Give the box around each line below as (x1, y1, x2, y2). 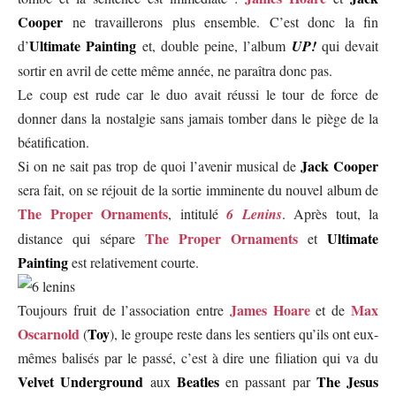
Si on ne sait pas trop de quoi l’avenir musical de (18, 156, 301, 175)
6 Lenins (226, 204, 282, 224)
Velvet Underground (18, 371, 144, 392)
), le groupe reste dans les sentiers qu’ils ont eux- (110, 324, 378, 343)
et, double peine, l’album (136, 36, 292, 55)
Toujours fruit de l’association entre (18, 301, 225, 319)
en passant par (218, 372, 316, 391)
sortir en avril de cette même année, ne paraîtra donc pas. (18, 61, 332, 80)
